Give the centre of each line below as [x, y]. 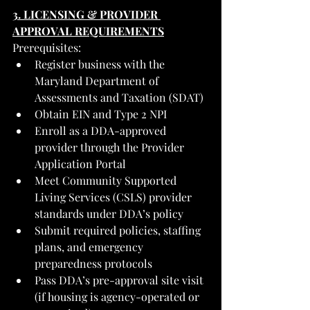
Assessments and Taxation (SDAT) [119, 97]
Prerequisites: [47, 47]
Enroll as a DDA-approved [102, 130]
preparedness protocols [93, 263]
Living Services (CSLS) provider [115, 197]
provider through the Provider [111, 147]
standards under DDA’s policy [109, 213]
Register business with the [101, 64]
